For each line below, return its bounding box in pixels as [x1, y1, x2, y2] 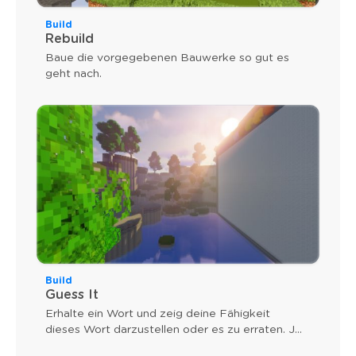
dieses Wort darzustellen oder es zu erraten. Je [45, 324, 302, 336]
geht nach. [45, 68, 102, 79]
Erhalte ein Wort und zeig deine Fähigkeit [45, 308, 270, 320]
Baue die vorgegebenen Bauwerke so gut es [45, 52, 289, 64]
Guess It [45, 288, 99, 302]
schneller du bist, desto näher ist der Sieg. [45, 340, 270, 352]
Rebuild [45, 32, 94, 45]
